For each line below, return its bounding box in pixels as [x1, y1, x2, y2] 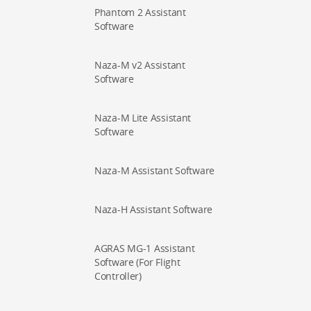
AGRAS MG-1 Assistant [94, 242, 195, 255]
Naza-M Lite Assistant [94, 111, 192, 124]
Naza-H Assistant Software [94, 203, 212, 216]
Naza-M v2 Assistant [94, 58, 185, 72]
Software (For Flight [94, 255, 180, 269]
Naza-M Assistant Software [94, 164, 215, 177]
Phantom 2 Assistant [94, 6, 186, 19]
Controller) [94, 269, 142, 283]
